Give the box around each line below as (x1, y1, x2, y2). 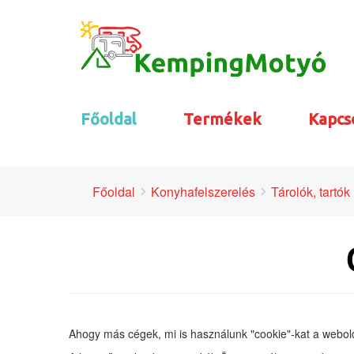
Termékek (183, 110, 262, 128)
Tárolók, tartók (271, 183, 350, 201)
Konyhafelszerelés (151, 183, 255, 201)
